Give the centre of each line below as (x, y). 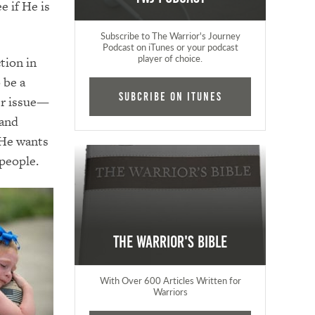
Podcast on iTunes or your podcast (170, 47)
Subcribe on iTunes (170, 97)
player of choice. (171, 58)
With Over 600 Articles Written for (170, 280)
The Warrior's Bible (171, 242)
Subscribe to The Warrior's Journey (170, 36)
